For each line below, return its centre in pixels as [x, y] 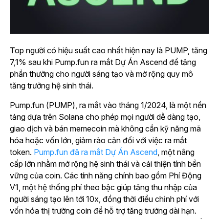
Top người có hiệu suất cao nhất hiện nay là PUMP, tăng [109, 51]
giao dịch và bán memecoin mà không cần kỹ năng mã [105, 129]
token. [22, 152]
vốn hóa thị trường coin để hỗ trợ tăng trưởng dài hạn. [103, 211]
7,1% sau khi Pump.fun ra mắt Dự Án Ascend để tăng [103, 62]
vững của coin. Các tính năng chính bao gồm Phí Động [106, 176]
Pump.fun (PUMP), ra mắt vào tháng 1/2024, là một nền [108, 105]
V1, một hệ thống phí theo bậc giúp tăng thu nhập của [103, 187]
